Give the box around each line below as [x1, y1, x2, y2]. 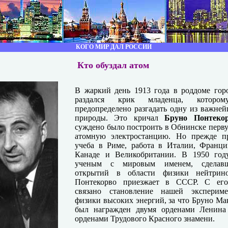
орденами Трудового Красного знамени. [75, 214, 215, 223]
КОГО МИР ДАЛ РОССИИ [76, 43, 152, 50]
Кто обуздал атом [64, 60, 149, 70]
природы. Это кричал [75, 113, 165, 122]
